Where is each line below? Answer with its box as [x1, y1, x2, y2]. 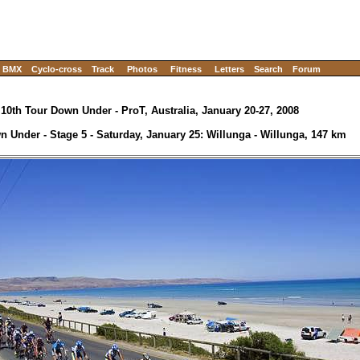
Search [254, 64, 283, 74]
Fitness [170, 64, 202, 74]
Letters [215, 64, 244, 74]
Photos [127, 64, 157, 74]
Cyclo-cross [31, 64, 82, 74]
